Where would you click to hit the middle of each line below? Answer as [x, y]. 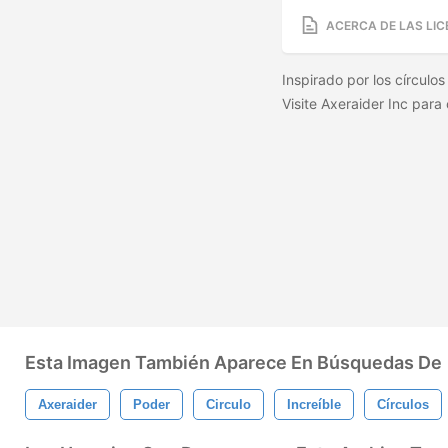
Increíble [314, 404]
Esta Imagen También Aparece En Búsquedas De [233, 362]
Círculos [403, 404]
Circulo [228, 404]
